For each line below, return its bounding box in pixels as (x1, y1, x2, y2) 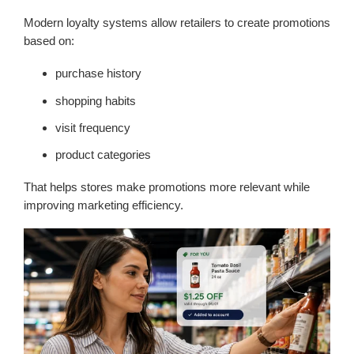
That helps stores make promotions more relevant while (24, 180, 310, 194)
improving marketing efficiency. (24, 198, 183, 213)
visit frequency (55, 120, 130, 134)
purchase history (55, 66, 141, 81)
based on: (24, 34, 74, 48)
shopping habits (55, 93, 136, 107)
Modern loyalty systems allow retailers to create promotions (24, 16, 330, 30)
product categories (55, 148, 151, 162)
